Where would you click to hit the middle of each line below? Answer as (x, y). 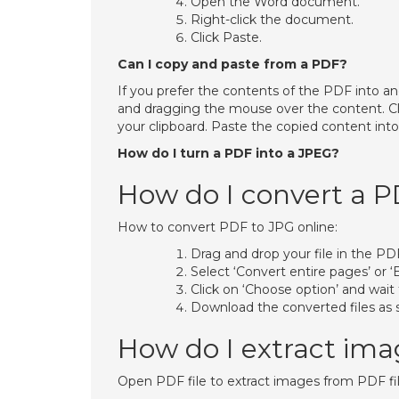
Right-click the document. (272, 20)
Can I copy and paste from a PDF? (232, 64)
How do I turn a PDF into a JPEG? (228, 153)
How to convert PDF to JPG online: (228, 227)
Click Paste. (226, 37)
